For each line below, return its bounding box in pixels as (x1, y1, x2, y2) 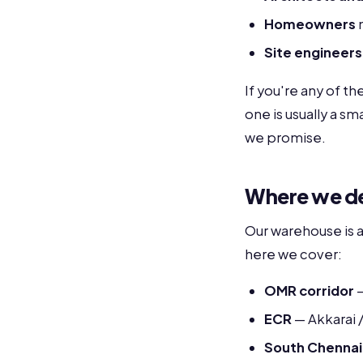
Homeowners (264, 15, 356, 32)
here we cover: (245, 246, 342, 263)
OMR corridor (264, 282, 354, 299)
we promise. (245, 129, 326, 146)
